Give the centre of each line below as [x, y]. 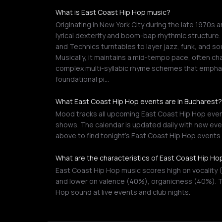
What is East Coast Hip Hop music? [113, 12]
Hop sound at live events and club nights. [123, 192]
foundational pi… [82, 79]
